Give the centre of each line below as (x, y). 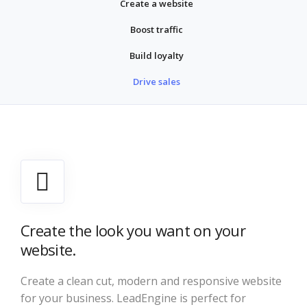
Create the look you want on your (133, 230)
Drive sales (156, 82)
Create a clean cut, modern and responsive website (151, 281)
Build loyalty (156, 56)
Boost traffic (156, 29)
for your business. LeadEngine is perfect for (133, 298)
